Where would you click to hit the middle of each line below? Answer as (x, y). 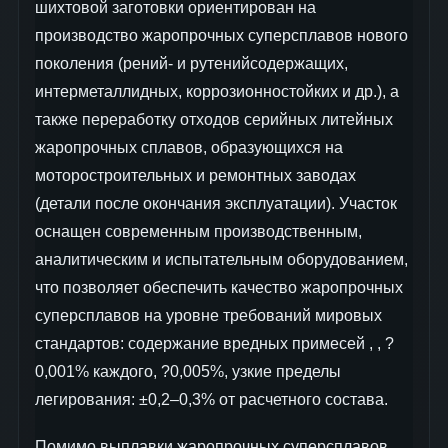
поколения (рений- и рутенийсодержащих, (191, 64)
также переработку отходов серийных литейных (214, 120)
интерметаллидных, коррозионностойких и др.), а (217, 92)
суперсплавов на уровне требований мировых (208, 316)
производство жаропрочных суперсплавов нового (221, 36)
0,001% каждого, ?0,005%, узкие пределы (188, 372)
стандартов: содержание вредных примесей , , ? (214, 344)
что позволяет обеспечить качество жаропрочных (219, 288)
